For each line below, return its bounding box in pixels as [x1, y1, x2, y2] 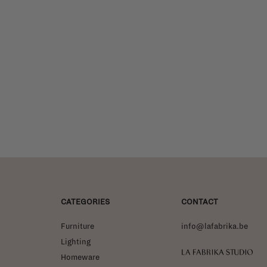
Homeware [61, 253, 100, 262]
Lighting [61, 237, 91, 246]
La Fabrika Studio [181, 247, 253, 257]
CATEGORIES [61, 197, 110, 206]
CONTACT [181, 197, 218, 206]
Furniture [61, 222, 94, 231]
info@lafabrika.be [181, 222, 248, 231]
